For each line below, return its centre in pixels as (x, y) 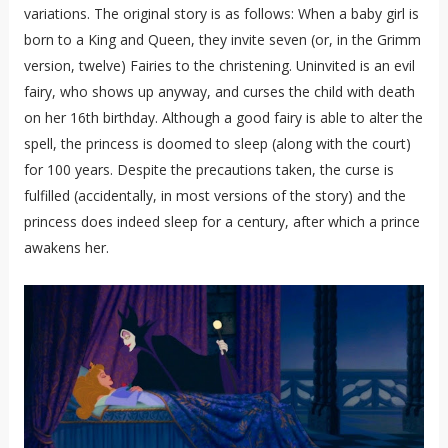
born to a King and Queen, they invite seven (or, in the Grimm (222, 39)
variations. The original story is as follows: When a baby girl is (221, 13)
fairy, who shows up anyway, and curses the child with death (219, 91)
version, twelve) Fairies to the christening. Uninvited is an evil (219, 65)
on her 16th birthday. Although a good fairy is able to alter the (223, 117)
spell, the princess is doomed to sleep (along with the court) (217, 143)
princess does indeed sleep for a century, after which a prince (221, 221)
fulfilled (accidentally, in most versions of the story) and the (214, 195)
